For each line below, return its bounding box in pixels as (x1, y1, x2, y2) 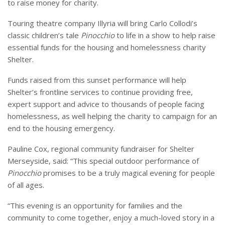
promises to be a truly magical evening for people (41, 167, 215, 178)
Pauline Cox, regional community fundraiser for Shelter (8, 143, 194, 154)
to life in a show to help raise (115, 30, 215, 40)
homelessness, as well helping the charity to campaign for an (8, 110, 217, 121)
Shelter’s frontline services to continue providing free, (8, 86, 193, 97)
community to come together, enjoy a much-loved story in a (8, 212, 214, 222)
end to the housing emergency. (8, 123, 115, 133)
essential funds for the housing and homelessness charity (8, 42, 206, 52)
